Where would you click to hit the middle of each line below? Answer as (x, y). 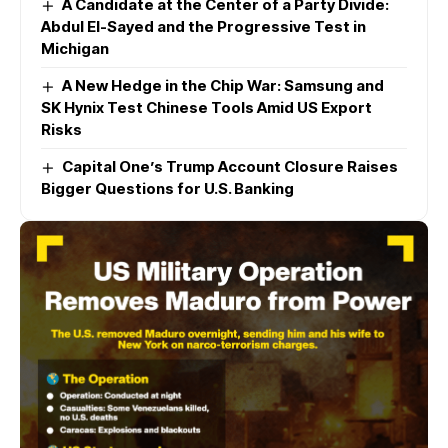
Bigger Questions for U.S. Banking (167, 189)
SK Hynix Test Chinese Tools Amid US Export (206, 108)
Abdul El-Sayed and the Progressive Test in (203, 27)
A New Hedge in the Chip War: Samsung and (223, 86)
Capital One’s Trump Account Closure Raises (230, 167)
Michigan (75, 49)
